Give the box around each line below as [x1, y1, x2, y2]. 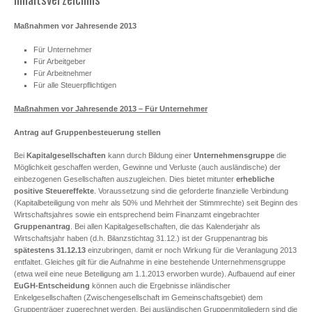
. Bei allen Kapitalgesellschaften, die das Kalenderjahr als [70, 222, 260, 231]
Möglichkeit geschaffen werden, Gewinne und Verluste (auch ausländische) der [14, 163, 281, 172]
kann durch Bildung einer [106, 151, 194, 160]
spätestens [14, 246, 54, 255]
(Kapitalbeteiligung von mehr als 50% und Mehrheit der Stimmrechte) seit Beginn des [14, 198, 298, 208]
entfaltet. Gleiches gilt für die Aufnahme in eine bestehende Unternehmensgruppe [14, 258, 286, 267]
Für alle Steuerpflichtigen [33, 80, 116, 89]
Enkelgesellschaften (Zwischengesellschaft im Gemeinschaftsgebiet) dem [14, 293, 263, 302]
